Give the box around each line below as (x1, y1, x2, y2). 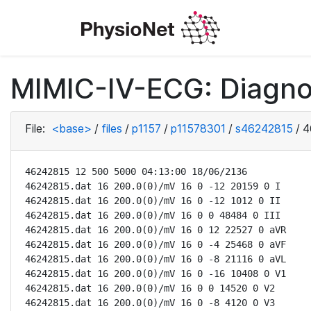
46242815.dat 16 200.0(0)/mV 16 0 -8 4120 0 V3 (25, 297, 275, 308)
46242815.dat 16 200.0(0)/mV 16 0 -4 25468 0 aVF (25, 239, 286, 250)
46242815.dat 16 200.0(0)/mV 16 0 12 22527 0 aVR (25, 224, 286, 235)
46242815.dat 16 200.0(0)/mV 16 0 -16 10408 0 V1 (25, 268, 286, 279)
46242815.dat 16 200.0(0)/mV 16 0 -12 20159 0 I (25, 180, 280, 192)
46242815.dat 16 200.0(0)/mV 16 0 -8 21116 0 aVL (25, 253, 286, 264)
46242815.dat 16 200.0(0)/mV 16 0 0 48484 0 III (25, 210, 280, 221)
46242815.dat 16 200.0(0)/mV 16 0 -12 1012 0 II (25, 195, 280, 206)
